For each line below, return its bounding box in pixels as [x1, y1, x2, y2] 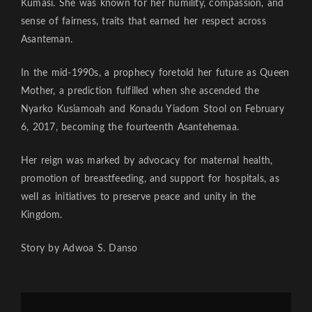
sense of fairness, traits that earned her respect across [21, 17, 266, 27]
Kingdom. [21, 210, 63, 221]
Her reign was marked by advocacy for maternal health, [21, 156, 273, 166]
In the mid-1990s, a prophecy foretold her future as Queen [21, 68, 290, 79]
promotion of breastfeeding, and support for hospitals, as [21, 174, 279, 185]
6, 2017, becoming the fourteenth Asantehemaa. [21, 123, 239, 133]
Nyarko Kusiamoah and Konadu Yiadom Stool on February [21, 104, 284, 115]
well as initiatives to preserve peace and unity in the [21, 192, 256, 203]
